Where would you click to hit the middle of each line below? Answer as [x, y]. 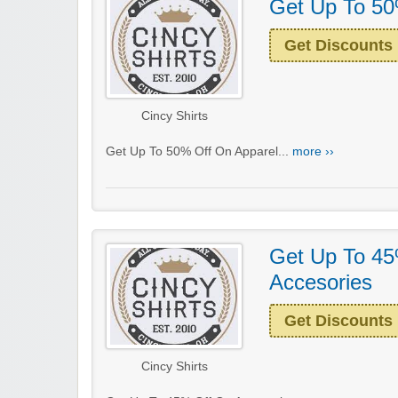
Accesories [321, 283]
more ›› [313, 152]
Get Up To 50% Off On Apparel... [199, 152]
